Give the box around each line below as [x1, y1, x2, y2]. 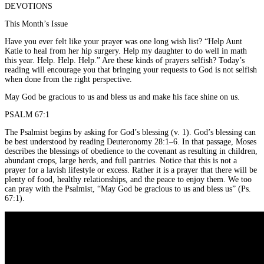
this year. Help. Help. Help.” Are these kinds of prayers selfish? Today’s [5, 55, 245, 65]
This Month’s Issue [5, 19, 68, 28]
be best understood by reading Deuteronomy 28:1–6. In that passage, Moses [5, 137, 256, 146]
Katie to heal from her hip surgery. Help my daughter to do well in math [5, 46, 247, 55]
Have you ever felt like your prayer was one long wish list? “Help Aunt [5, 37, 242, 46]
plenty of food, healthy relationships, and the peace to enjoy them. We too [5, 174, 252, 184]
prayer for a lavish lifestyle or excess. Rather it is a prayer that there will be [5, 165, 257, 174]
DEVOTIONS [5, 1, 52, 11]
